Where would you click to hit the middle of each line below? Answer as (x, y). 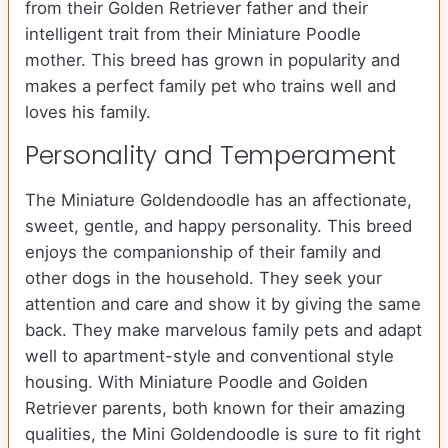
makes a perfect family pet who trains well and (210, 86)
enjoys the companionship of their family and (203, 252)
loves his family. (88, 112)
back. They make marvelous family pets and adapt (223, 330)
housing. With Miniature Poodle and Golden (196, 382)
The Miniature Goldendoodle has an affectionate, (218, 200)
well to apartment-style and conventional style (209, 356)
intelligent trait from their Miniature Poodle (193, 34)
